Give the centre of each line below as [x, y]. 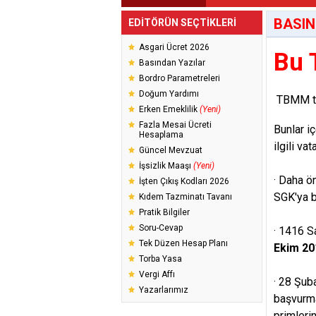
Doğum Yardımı [169, 94]
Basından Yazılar [172, 63]
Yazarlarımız [164, 290]
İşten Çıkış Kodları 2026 [184, 181]
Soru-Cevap [161, 228]
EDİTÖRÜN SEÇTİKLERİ [182, 23]
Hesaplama [161, 135]
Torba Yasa [160, 259]
